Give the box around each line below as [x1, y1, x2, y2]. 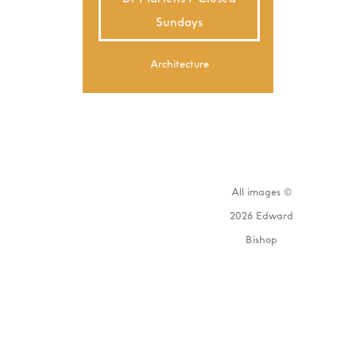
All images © [231, 185, 292, 198]
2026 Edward [230, 209, 293, 222]
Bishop [246, 233, 277, 246]
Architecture [149, 57, 209, 70]
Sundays [156, 15, 203, 29]
